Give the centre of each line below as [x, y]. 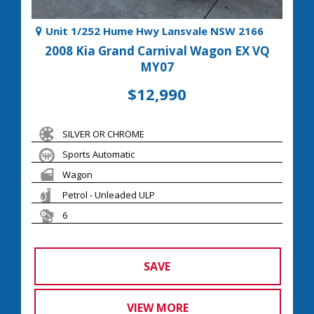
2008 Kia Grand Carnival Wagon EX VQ [157, 50]
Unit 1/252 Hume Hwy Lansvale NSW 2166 [155, 30]
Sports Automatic [98, 154]
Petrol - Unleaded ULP [109, 194]
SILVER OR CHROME [103, 134]
